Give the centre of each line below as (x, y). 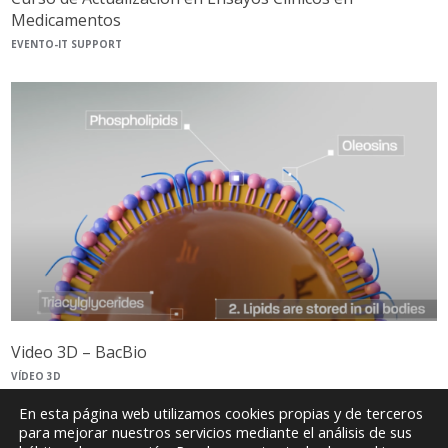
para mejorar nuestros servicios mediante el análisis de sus (215, 431)
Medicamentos (66, 20)
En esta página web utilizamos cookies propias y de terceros (221, 412)
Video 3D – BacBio (79, 352)
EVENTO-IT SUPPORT (67, 44)
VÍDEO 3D (36, 376)
